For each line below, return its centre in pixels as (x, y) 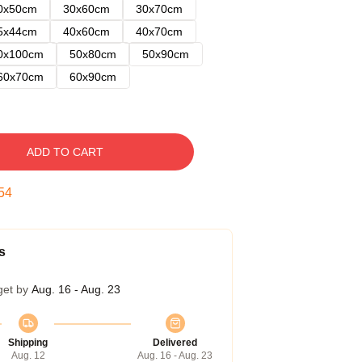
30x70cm (159, 9)
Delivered (175, 343)
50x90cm (166, 54)
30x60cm (86, 9)
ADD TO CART (65, 152)
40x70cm (159, 32)
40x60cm (86, 32)
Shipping (28, 343)
